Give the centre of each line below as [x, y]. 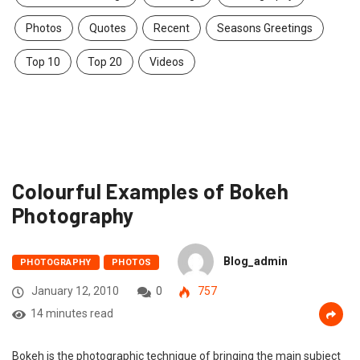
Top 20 [105, 62]
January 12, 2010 [74, 291]
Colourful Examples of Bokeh [151, 191]
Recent [172, 29]
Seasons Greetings [265, 29]
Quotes [108, 29]
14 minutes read [72, 314]
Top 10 [43, 62]
